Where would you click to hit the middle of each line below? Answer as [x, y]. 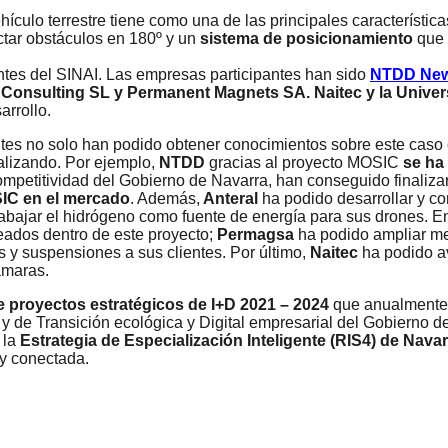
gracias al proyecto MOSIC [304, 162]
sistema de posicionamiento [306, 38]
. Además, [165, 198]
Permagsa [253, 234]
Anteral [229, 198]
